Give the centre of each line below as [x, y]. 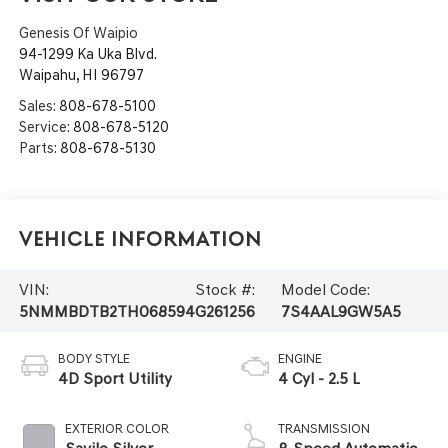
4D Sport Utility [114, 379]
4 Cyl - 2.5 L [319, 379]
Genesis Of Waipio [78, 33]
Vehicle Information [140, 239]
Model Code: [325, 289]
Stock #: [224, 289]
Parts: [39, 148]
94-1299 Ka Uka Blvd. [87, 54]
